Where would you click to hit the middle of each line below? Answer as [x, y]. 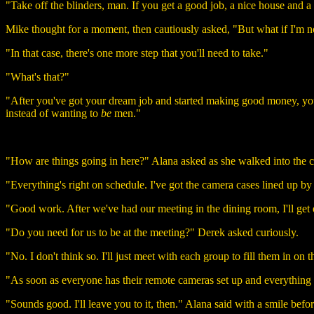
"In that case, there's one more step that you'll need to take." [137, 53]
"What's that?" [37, 76]
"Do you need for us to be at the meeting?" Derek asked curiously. [152, 232]
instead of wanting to [53, 113]
